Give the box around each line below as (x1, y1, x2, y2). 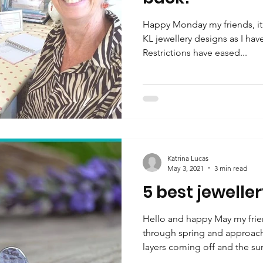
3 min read (214, 163, 247, 173)
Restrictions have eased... (143, 47, 247, 58)
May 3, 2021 (167, 163, 204, 173)
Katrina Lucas (167, 153, 208, 163)
